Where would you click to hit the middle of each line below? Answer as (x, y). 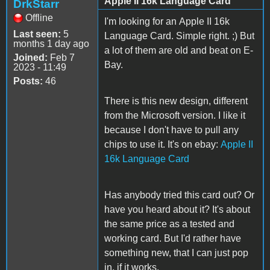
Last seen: (37, 34)
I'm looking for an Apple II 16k (167, 21)
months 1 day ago (51, 43)
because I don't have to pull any (171, 130)
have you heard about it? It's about (177, 209)
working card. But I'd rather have (173, 238)
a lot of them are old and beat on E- (179, 50)
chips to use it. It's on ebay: (162, 144)
